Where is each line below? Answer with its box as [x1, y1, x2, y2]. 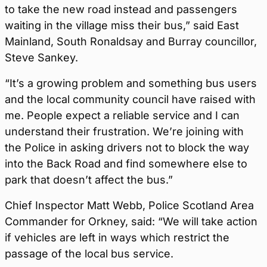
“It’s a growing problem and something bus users [5, 77, 257, 89]
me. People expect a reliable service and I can [5, 109, 240, 122]
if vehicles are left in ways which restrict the [5, 231, 229, 244]
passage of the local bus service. [5, 247, 173, 260]
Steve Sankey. [5, 51, 78, 64]
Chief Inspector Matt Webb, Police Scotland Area [5, 199, 254, 212]
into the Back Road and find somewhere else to [5, 157, 247, 170]
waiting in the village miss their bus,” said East [5, 19, 239, 32]
